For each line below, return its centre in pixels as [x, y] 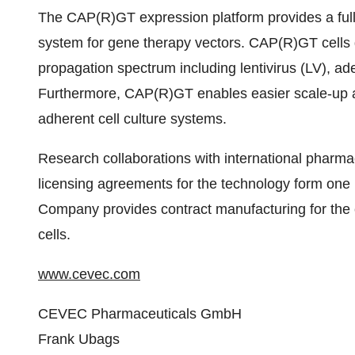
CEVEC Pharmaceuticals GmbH [140, 314]
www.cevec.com [89, 274]
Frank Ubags [79, 339]
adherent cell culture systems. [132, 119]
